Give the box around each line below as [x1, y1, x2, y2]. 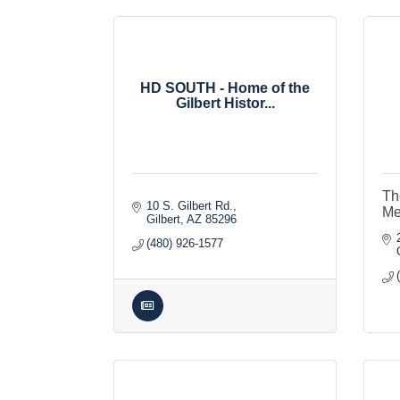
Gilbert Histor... [175, 95, 275, 111]
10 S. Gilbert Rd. [146, 199, 234, 212]
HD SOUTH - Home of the [140, 79, 310, 96]
